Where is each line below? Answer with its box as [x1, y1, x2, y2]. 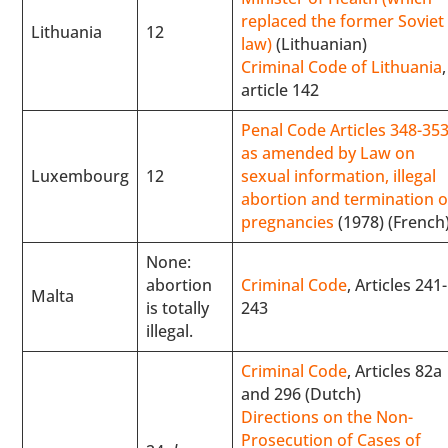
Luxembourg [31, 164, 130, 187]
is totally [146, 296, 210, 319]
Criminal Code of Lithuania [241, 55, 443, 78]
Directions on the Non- [241, 405, 414, 428]
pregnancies [241, 210, 335, 233]
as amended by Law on [241, 141, 416, 164]
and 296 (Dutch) [241, 382, 362, 405]
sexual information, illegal [241, 164, 437, 187]
